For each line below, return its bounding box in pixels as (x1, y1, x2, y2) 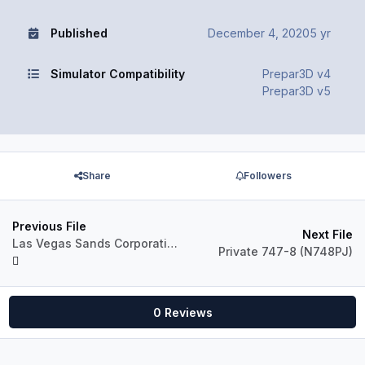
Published (50, 25, 108, 40)
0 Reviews (152, 305, 213, 319)
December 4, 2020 (208, 25, 310, 40)
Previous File (12, 218, 86, 233)
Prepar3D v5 (262, 83, 331, 98)
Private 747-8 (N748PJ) (218, 244, 353, 259)
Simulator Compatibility (50, 66, 185, 81)
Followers (243, 169, 292, 182)
